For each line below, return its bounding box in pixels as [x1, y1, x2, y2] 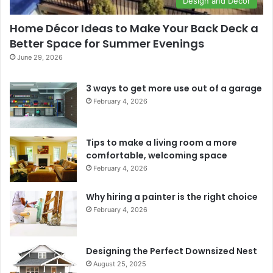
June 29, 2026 [17, 52, 63, 62]
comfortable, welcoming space [86, 149, 227, 161]
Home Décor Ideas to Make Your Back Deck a [10, 20, 258, 36]
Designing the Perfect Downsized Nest [86, 244, 257, 257]
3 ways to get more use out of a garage [86, 82, 262, 94]
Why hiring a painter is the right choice [86, 190, 258, 203]
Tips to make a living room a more [86, 136, 237, 149]
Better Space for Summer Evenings [10, 35, 204, 51]
